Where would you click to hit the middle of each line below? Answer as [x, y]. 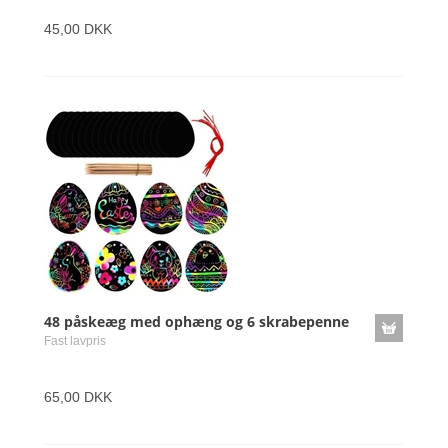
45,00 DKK [78, 29]
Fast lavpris [75, 341]
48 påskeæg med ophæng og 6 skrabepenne [196, 321]
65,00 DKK [78, 397]
